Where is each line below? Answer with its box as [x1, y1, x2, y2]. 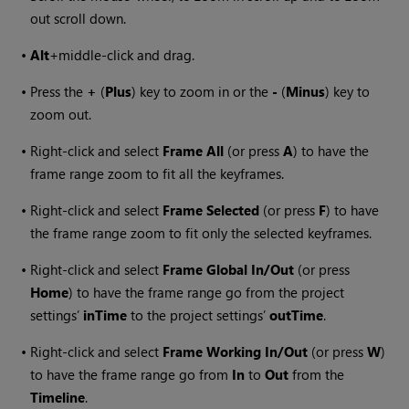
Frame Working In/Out [163, 342, 309, 362]
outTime [269, 306, 324, 325]
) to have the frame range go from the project [68, 283, 345, 302]
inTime [83, 306, 128, 325]
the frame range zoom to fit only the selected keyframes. [30, 224, 372, 243]
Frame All [163, 142, 225, 161]
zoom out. [30, 105, 92, 124]
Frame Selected [163, 201, 260, 220]
